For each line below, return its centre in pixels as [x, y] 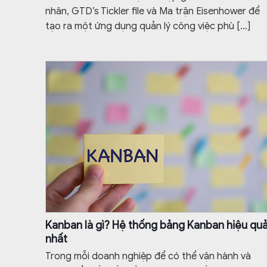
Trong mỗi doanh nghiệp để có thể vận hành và [148, 256]
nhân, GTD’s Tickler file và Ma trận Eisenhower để [153, 11]
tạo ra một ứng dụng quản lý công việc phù [140, 26]
